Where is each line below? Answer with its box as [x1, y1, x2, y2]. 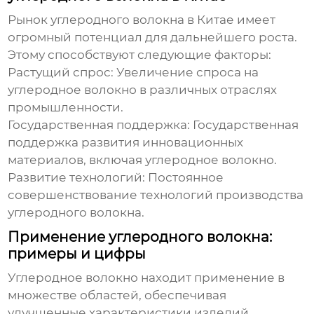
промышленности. [8, 100, 124, 115]
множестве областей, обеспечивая [8, 288, 227, 303]
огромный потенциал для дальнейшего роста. [8, 30, 298, 45]
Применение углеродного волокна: [8, 228, 273, 246]
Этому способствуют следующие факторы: [8, 48, 272, 62]
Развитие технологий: [8, 170, 146, 185]
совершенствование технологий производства [8, 188, 304, 203]
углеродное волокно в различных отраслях [8, 83, 278, 97]
